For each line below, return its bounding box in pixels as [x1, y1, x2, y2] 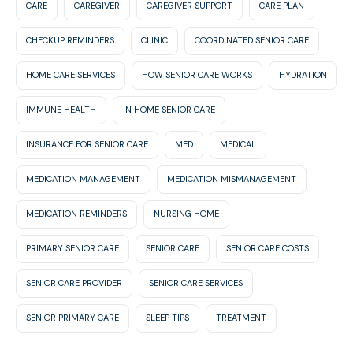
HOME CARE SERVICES [26, 69, 115, 81]
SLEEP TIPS [146, 312, 189, 324]
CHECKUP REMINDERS [26, 35, 114, 46]
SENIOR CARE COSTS [226, 243, 309, 255]
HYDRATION [279, 69, 327, 81]
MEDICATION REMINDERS [26, 208, 127, 220]
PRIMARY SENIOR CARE [26, 243, 119, 255]
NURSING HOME [154, 208, 219, 220]
